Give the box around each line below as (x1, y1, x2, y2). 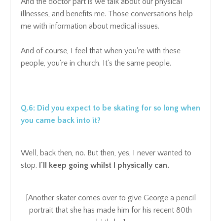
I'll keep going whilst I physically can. (39, 160, 169, 170)
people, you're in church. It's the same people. (21, 58, 171, 68)
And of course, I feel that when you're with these (21, 46, 181, 55)
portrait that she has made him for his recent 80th (29, 205, 192, 215)
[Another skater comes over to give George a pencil (25, 193, 196, 202)
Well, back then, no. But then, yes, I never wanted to (21, 148, 191, 157)
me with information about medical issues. (21, 21, 161, 31)
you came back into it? (21, 115, 101, 125)
